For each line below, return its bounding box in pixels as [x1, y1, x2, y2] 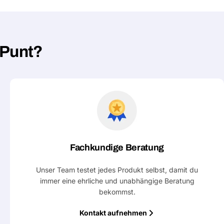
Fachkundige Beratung [70, 142, 164, 152]
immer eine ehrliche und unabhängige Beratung [39, 176, 194, 185]
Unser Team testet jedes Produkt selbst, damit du [36, 165, 198, 174]
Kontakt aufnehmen [79, 208, 147, 217]
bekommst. [98, 187, 135, 196]
